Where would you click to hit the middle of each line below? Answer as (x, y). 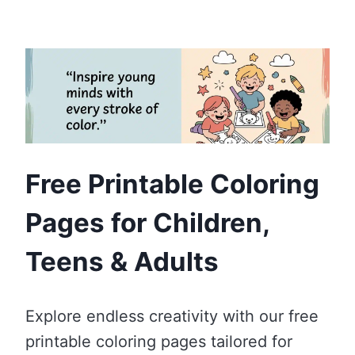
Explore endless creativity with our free (172, 316)
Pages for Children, (147, 223)
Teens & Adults (122, 262)
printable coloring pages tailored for (159, 341)
